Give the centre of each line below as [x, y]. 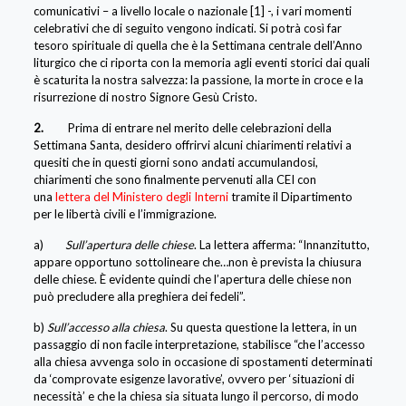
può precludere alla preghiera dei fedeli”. [139, 296]
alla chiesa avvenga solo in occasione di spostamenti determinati [203, 361]
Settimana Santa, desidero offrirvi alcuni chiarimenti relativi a [192, 145]
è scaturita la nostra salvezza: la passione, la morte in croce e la [198, 79]
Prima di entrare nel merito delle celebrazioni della [199, 127]
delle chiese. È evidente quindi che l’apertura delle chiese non [192, 279]
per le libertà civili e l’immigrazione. [125, 213]
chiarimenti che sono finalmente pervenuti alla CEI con [174, 179]
